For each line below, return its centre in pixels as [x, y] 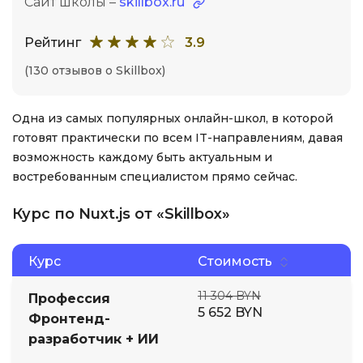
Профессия [69, 299]
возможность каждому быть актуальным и [142, 157]
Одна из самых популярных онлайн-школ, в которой [173, 118]
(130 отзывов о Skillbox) [95, 70]
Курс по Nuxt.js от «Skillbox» [121, 214]
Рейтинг [53, 42]
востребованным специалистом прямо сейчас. [155, 177]
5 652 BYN [230, 312]
